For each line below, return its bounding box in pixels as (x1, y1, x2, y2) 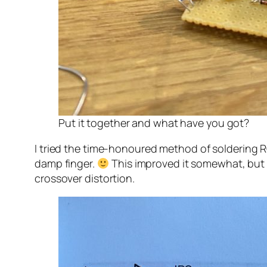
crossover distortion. (35, 171, 135, 186)
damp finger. (35, 156, 97, 171)
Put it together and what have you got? (58, 116, 250, 131)
